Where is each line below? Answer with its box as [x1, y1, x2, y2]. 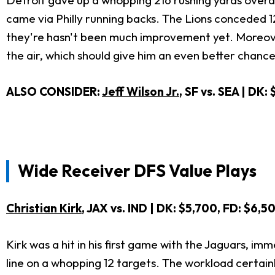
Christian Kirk [6, 201, 82, 216]
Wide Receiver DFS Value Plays [17, 160, 266, 181]
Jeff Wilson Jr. [102, 83, 179, 99]
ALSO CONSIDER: [6, 83, 102, 99]
